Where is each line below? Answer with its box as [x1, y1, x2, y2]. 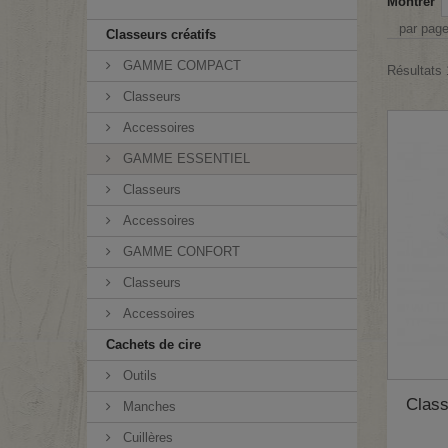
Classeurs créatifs [106, 27, 216, 42]
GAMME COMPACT [119, 58, 241, 73]
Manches [119, 399, 176, 414]
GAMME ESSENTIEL [119, 151, 250, 166]
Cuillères [119, 430, 173, 445]
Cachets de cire [106, 337, 201, 352]
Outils [119, 368, 157, 383]
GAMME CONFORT [119, 244, 240, 259]
